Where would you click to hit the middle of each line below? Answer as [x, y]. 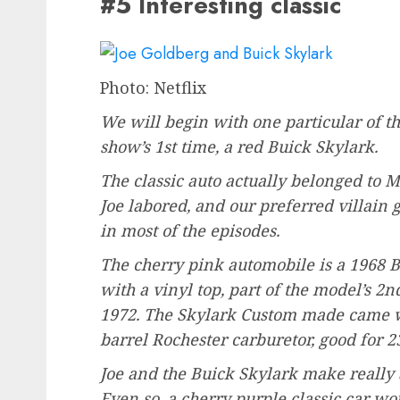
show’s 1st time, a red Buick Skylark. [239, 146]
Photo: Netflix [153, 87]
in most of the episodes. [190, 230]
